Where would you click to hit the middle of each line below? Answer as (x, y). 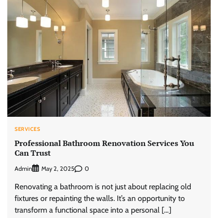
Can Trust (33, 153)
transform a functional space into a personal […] (93, 210)
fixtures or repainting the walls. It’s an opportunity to (100, 199)
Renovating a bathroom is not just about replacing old (103, 187)
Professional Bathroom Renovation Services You (104, 143)
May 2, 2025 (58, 169)
